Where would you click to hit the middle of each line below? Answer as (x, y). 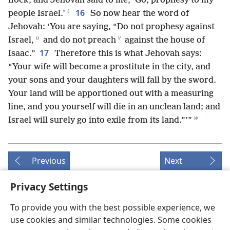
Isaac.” (22, 53)
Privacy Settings (49, 187)
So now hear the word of (139, 13)
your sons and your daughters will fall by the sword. (112, 80)
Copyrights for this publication (55, 212)
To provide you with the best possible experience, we (113, 207)
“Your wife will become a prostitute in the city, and (109, 67)
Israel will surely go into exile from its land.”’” (100, 120)
